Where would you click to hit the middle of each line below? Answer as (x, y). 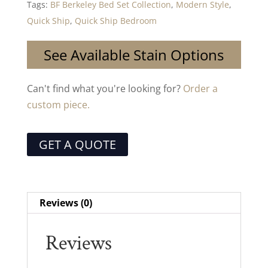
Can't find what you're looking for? (105, 88)
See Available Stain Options (134, 54)
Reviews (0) (66, 202)
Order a (200, 88)
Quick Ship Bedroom (115, 20)
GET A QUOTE (77, 144)
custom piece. (58, 104)
